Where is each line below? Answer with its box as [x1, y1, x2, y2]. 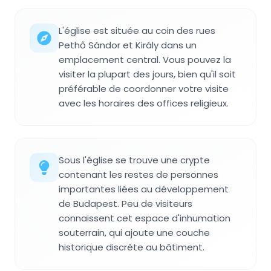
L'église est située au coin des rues [59, 24, 215, 38]
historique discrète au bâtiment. [59, 241, 204, 254]
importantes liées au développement [59, 183, 229, 196]
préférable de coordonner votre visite [59, 82, 229, 96]
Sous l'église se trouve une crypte [59, 154, 210, 167]
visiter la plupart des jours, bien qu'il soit [59, 68, 236, 81]
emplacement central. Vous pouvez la [59, 53, 231, 67]
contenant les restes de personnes [59, 168, 218, 181]
